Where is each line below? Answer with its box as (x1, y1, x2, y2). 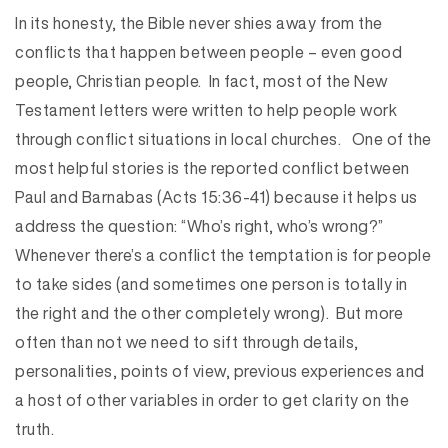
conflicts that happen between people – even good (15, 40, 402, 64)
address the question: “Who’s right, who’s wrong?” (15, 214, 387, 238)
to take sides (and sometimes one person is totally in (15, 272, 408, 296)
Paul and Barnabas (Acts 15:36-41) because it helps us (15, 185, 418, 209)
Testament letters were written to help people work (15, 98, 397, 122)
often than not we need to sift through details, (15, 330, 359, 354)
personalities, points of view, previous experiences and (15, 359, 425, 383)
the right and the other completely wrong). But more (15, 301, 403, 325)
